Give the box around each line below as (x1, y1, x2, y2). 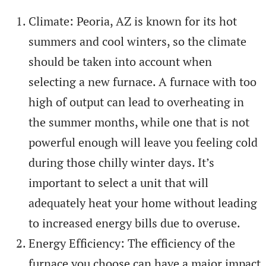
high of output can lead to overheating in (28, 93, 244, 110)
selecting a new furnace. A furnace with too (28, 73, 256, 90)
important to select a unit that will (28, 174, 208, 191)
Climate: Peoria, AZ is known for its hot (28, 12, 237, 29)
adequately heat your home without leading (28, 194, 257, 211)
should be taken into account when (28, 53, 212, 69)
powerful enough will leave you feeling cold (28, 134, 258, 150)
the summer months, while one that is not (28, 113, 249, 130)
